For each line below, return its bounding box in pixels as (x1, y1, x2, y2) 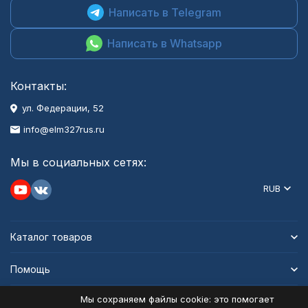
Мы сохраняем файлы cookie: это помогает (80, 294, 274, 305)
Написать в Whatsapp (107, 36, 222, 50)
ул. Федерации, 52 (22, 102, 104, 113)
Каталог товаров (10, 231, 92, 243)
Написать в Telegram (108, 5, 221, 19)
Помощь (10, 263, 50, 275)
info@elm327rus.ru (23, 124, 104, 135)
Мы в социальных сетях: (10, 155, 146, 169)
